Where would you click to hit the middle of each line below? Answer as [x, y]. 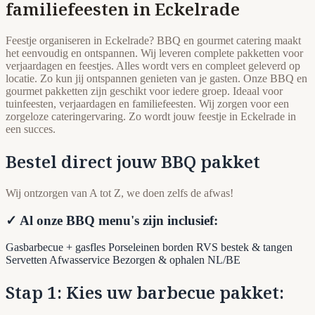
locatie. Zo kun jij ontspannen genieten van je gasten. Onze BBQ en [156, 78]
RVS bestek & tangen [244, 247]
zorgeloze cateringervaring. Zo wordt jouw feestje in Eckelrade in [151, 116]
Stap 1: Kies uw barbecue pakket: [145, 292]
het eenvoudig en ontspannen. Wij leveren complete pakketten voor [154, 53]
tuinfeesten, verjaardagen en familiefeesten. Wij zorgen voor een [147, 104]
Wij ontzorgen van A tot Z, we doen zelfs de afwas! [120, 193]
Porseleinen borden [152, 247]
